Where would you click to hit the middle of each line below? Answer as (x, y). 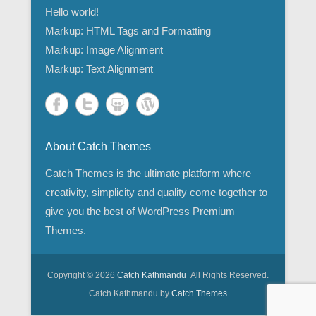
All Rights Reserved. (227, 275)
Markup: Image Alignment (104, 50)
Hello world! (72, 12)
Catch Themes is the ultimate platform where (148, 173)
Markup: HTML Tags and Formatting (128, 31)
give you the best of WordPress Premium (140, 211)
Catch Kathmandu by (130, 293)
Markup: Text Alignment (99, 69)
